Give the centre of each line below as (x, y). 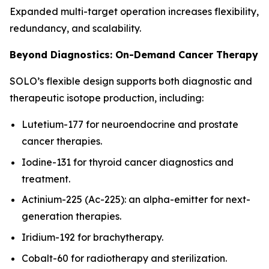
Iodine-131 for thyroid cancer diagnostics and (128, 162)
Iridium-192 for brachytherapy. (92, 237)
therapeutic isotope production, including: (107, 98)
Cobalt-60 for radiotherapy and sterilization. (124, 258)
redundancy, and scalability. (75, 28)
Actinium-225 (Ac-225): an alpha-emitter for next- (136, 200)
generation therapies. (71, 216)
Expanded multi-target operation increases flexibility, (134, 11)
